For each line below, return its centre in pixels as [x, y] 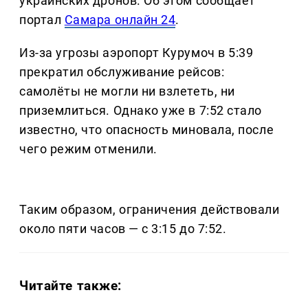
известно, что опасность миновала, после [147, 129]
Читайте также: [71, 285]
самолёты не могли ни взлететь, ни [127, 91]
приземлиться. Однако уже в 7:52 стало [141, 110]
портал [42, 19]
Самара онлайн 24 [120, 19]
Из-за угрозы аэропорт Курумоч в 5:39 [136, 52]
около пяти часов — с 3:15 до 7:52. [123, 228]
